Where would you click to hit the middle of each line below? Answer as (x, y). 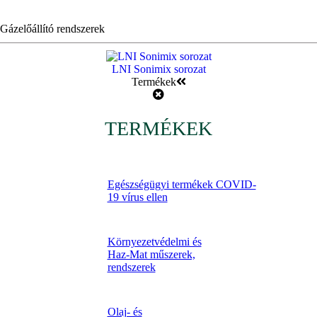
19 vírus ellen (137, 197)
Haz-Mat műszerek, (151, 254)
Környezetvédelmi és (154, 241)
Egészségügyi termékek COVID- (181, 184)
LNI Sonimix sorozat (158, 69)
